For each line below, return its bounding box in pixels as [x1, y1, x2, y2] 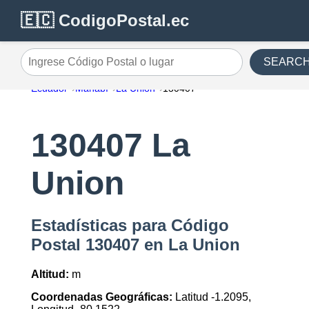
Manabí [74, 83, 108, 94]
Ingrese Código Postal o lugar [20, 61, 166, 73]
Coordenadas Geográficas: [30, 291, 172, 303]
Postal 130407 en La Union [30, 235, 240, 255]
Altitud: [30, 268, 69, 281]
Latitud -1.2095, [172, 291, 251, 303]
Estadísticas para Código [30, 216, 229, 235]
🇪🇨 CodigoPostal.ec [21, 11, 189, 30]
